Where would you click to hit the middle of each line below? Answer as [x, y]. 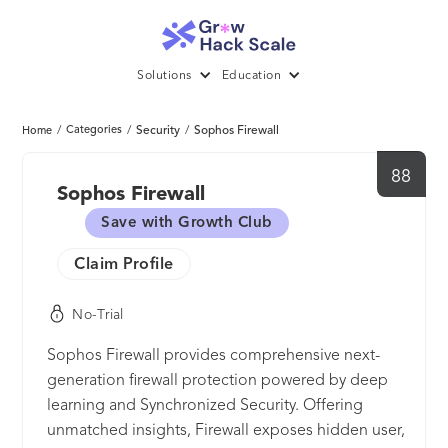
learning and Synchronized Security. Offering [205, 406]
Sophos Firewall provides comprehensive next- [214, 356]
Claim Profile [124, 265]
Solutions [164, 76]
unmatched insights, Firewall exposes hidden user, [226, 431]
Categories [94, 131]
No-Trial [98, 314]
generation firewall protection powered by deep [218, 381]
